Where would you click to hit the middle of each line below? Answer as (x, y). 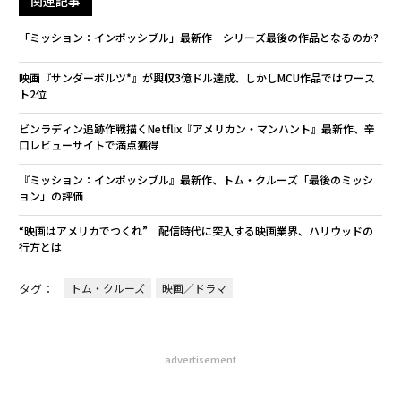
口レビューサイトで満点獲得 (88, 145)
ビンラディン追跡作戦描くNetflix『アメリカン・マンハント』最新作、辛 (196, 128)
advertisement (200, 359)
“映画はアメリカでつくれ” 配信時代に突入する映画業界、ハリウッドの (196, 230)
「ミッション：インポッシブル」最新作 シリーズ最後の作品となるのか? (198, 37)
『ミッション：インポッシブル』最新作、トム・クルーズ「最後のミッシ (196, 179)
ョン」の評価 (51, 196)
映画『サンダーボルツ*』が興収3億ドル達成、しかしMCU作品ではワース (196, 77)
